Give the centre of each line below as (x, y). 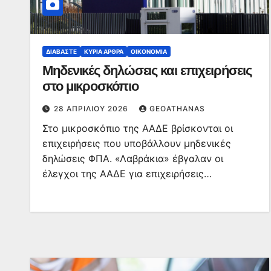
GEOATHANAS (177, 109)
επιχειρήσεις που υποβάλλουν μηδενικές (137, 143)
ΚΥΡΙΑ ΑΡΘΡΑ (104, 51)
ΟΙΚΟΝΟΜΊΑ (149, 51)
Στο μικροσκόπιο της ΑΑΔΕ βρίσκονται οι (138, 128)
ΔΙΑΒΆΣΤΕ (61, 51)
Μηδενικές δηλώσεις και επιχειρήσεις (147, 70)
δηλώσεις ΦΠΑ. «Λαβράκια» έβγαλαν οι (133, 158)
